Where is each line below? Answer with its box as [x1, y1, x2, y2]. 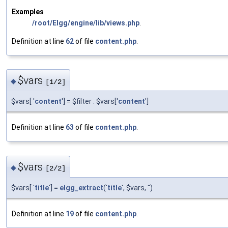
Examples [12, 8, 44, 16]
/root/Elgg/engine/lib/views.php [32, 19, 139, 27]
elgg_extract [60, 183, 103, 192]
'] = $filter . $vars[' [62, 97, 118, 106]
